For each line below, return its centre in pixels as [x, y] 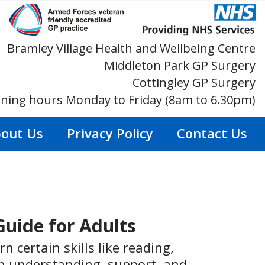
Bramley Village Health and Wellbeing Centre [131, 49]
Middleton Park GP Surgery [180, 66]
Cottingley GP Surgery [194, 83]
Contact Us [212, 133]
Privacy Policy [110, 133]
